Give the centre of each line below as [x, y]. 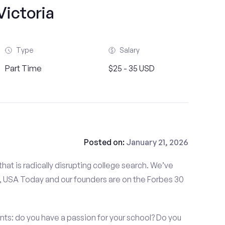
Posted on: [105, 142]
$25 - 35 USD [132, 68]
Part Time [24, 68]
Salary [130, 50]
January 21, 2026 [157, 142]
